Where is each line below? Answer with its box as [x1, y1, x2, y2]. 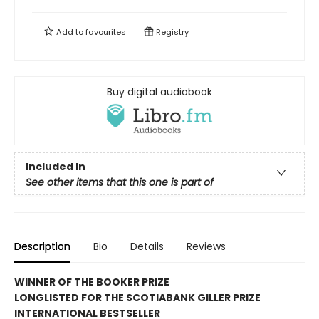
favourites [85, 26, 126, 38]
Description [14, 239, 70, 253]
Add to [54, 26, 85, 38]
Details [130, 239, 164, 253]
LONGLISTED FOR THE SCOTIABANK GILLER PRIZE [14, 290, 261, 305]
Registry [154, 26, 189, 38]
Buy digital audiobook [107, 85, 212, 100]
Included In [26, 159, 85, 174]
